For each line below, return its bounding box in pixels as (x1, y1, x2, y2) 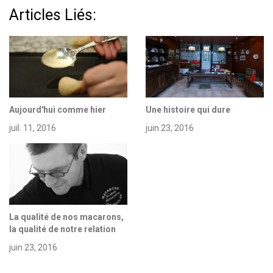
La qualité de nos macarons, (9, 211, 124, 222)
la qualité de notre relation (9, 224, 116, 234)
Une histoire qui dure (146, 104, 230, 115)
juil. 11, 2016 (9, 122, 56, 133)
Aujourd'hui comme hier (9, 104, 106, 115)
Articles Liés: (9, 5, 96, 24)
